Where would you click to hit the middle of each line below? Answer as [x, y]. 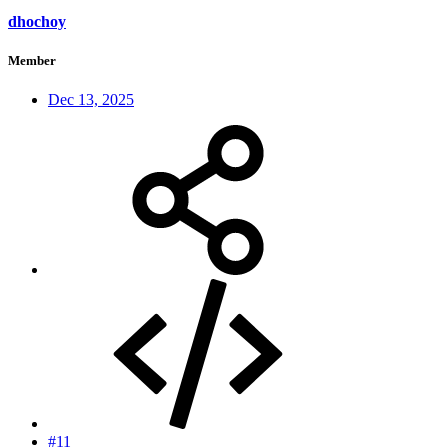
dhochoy [37, 21]
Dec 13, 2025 [91, 100]
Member [32, 60]
